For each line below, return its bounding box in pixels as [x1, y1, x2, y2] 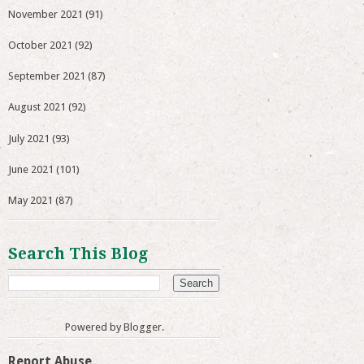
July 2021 [8, 132, 50, 145]
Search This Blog [8, 245, 149, 264]
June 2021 [8, 162, 54, 175]
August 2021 [8, 101, 67, 114]
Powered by [64, 321, 123, 334]
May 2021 [8, 194, 54, 207]
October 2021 [8, 38, 73, 51]
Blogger [123, 321, 162, 334]
